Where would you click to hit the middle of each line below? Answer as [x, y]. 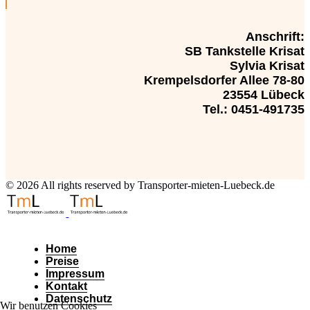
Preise [62, 262]
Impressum [75, 274]
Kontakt [66, 286]
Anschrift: [275, 37]
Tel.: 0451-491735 [254, 110]
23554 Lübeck [264, 95]
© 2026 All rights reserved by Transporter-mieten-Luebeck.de [140, 185]
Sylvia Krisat [267, 66]
